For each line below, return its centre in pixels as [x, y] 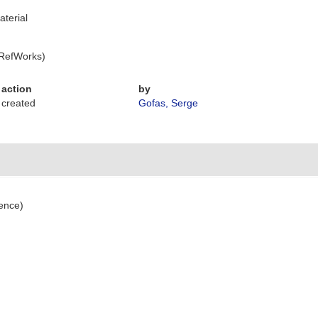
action [17, 89]
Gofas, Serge [169, 103]
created [19, 103]
